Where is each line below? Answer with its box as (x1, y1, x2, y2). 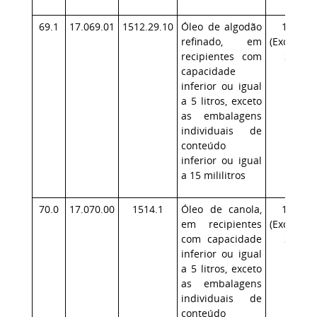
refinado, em (181, 35, 262, 48)
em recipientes (181, 217, 262, 231)
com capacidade (181, 232, 262, 246)
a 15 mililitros (181, 168, 246, 182)
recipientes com (181, 50, 262, 63)
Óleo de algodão (181, 20, 262, 33)
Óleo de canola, (181, 202, 262, 216)
